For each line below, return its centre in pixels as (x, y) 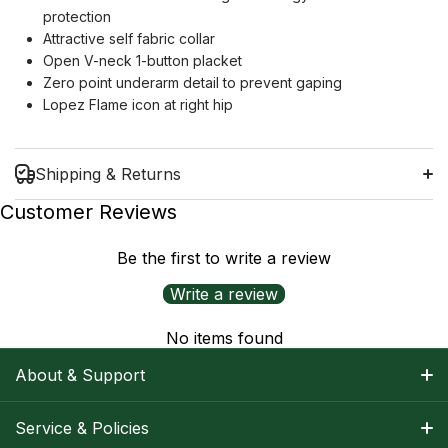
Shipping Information (110, 290)
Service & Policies (82, 428)
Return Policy (341, 312)
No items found (224, 338)
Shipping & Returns (108, 174)
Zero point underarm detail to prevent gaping (192, 83)
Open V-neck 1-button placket (142, 61)
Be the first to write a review (224, 258)
